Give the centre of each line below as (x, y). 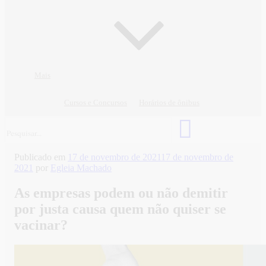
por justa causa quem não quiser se (120, 209)
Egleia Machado (81, 167)
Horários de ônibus (169, 102)
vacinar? (41, 225)
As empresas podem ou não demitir (121, 193)
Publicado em (40, 157)
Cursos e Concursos (96, 102)
